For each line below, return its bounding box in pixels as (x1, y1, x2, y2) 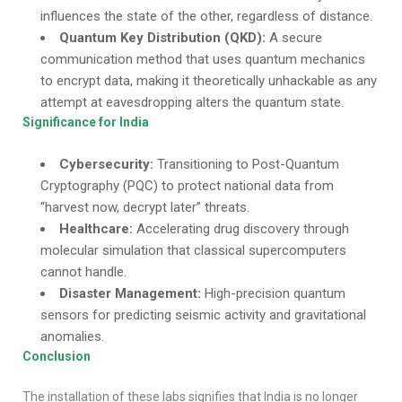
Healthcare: (59, 221, 133, 237)
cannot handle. (40, 264, 127, 280)
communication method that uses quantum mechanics (40, 51, 365, 67)
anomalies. (40, 328, 104, 345)
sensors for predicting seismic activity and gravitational (40, 307, 366, 323)
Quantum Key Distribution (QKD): (59, 30, 266, 46)
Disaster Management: (59, 285, 201, 301)
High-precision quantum (201, 285, 345, 301)
